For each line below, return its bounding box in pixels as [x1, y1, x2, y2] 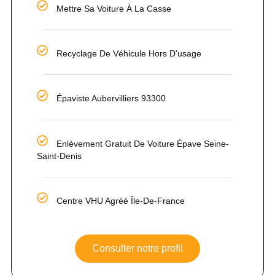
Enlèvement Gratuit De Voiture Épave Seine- [56, 138, 230, 149]
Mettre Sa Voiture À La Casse [56, 4, 172, 14]
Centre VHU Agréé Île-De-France [56, 195, 185, 206]
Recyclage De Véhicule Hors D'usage [56, 48, 202, 59]
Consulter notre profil [92, 242, 183, 254]
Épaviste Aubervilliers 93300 [56, 93, 166, 104]
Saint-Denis [37, 150, 82, 161]
